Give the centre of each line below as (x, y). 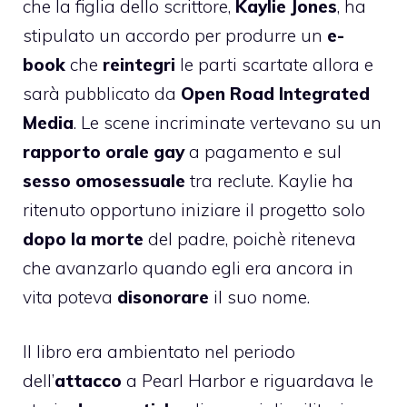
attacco (88, 381)
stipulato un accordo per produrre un (175, 35)
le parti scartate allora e (277, 64)
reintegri (141, 64)
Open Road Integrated (275, 93)
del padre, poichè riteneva (250, 238)
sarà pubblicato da (102, 93)
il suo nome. (262, 297)
